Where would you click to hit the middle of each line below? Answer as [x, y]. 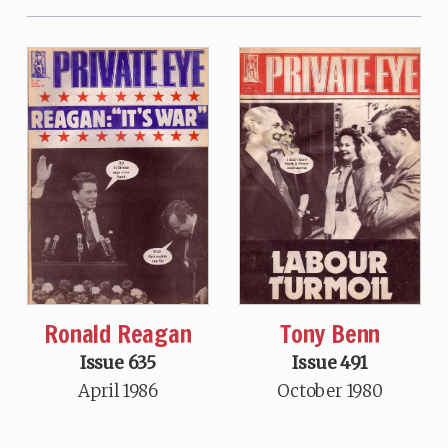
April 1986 [117, 391]
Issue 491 [330, 363]
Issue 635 [118, 363]
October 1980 [330, 391]
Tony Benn [330, 334]
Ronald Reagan [118, 334]
